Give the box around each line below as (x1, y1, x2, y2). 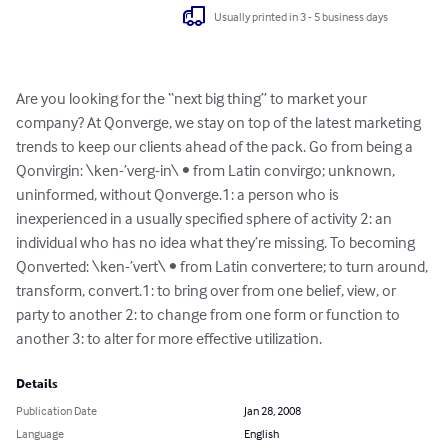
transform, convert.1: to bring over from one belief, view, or (16, 280, 399, 301)
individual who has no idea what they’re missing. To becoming (16, 232, 418, 253)
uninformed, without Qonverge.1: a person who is (16, 184, 342, 205)
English (244, 426, 279, 442)
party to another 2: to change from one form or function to (16, 304, 403, 325)
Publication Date (16, 403, 97, 419)
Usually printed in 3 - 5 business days (214, 8, 389, 24)
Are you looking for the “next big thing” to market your (16, 88, 370, 109)
